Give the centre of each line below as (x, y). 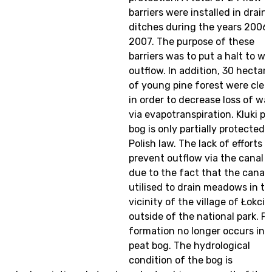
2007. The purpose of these (192, 42)
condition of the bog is (181, 260)
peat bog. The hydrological (189, 246)
